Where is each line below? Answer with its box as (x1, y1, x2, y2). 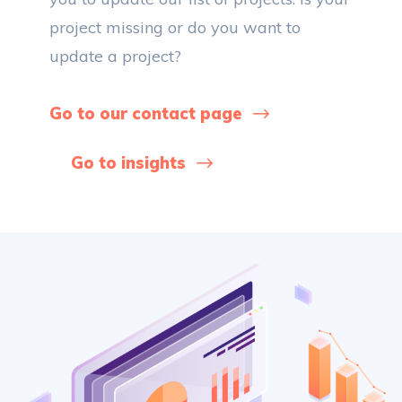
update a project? (49, 46, 181, 66)
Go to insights (71, 153, 186, 173)
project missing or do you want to (49, 17, 301, 38)
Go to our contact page (49, 103, 242, 124)
